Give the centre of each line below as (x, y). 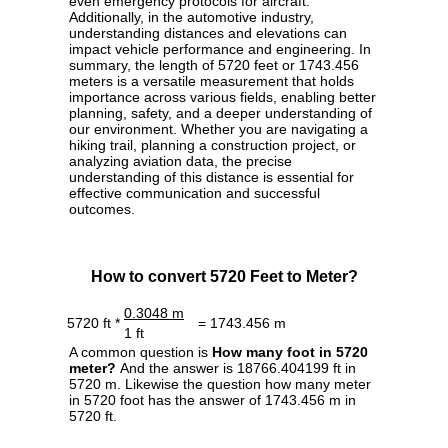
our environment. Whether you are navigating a (218, 129)
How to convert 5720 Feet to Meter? (224, 277)
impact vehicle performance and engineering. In (220, 49)
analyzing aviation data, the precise (180, 161)
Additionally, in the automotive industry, (191, 17)
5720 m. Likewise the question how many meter (220, 384)
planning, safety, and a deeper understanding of (220, 113)
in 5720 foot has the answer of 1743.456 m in (212, 400)
